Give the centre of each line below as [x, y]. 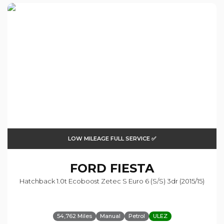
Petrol [136, 216]
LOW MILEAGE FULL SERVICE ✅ [112, 139]
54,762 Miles [74, 216]
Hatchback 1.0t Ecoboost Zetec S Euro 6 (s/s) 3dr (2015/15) [112, 181]
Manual [110, 216]
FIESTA [130, 168]
